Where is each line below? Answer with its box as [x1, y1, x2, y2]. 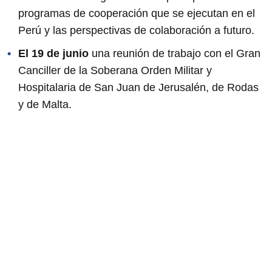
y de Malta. [18, 98, 72, 110]
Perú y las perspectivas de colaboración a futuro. [18, 24, 254, 36]
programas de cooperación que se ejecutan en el [18, 7, 255, 19]
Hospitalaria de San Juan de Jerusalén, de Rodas [18, 81, 259, 93]
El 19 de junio [18, 47, 92, 59]
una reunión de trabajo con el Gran [92, 47, 260, 59]
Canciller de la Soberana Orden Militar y [18, 64, 212, 76]
